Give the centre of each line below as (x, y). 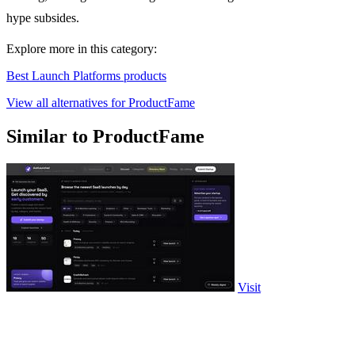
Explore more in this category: (82, 49)
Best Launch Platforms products (86, 76)
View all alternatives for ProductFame (101, 103)
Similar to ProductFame (105, 137)
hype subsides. (43, 18)
